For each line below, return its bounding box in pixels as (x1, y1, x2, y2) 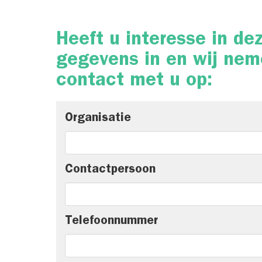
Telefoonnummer (65, 216, 158, 228)
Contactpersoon (65, 164, 156, 177)
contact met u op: (56, 73, 212, 91)
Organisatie (65, 113, 131, 125)
